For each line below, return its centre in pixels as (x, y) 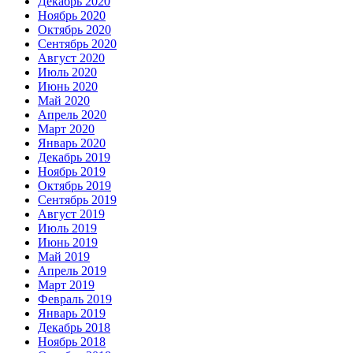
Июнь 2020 (68, 86)
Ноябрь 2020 (72, 15)
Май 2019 (64, 256)
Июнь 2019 (68, 242)
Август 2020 (71, 58)
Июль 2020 (67, 72)
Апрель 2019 (72, 270)
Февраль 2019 (75, 299)
